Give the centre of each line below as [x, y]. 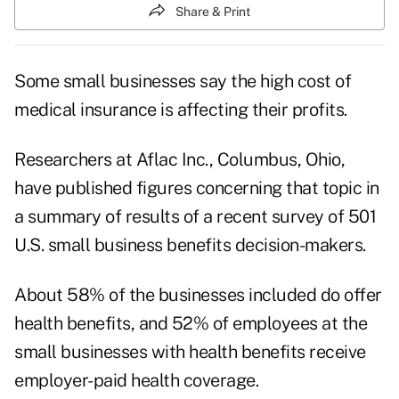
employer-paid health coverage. [136, 381]
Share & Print [213, 11]
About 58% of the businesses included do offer [198, 295]
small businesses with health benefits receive [190, 352]
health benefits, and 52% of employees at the [191, 324]
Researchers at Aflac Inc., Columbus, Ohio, [179, 160]
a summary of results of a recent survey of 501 [195, 217]
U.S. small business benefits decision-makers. [190, 245]
